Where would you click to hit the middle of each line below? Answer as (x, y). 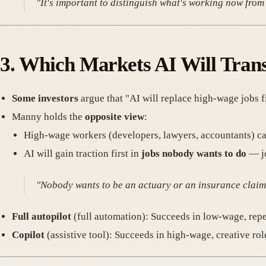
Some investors (45, 99)
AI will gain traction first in (83, 154)
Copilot (28, 235)
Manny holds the (48, 117)
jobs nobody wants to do (194, 154)
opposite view (115, 117)
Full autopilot (42, 216)
